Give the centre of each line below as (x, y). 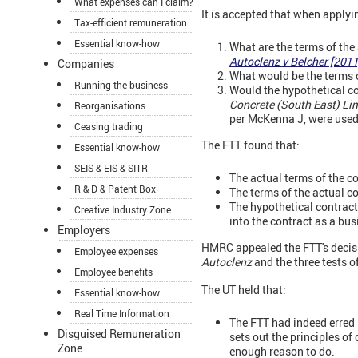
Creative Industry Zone (123, 210)
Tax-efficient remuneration (131, 23)
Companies (86, 64)
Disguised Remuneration (119, 334)
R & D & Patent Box (115, 189)
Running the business (121, 85)
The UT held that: (244, 290)
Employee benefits (113, 272)
